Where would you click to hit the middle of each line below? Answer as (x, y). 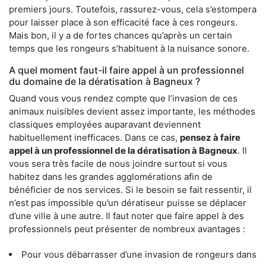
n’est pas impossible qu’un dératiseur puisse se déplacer (128, 202)
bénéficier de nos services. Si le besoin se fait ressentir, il (130, 189)
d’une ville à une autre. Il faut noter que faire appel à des (126, 216)
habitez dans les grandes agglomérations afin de (111, 176)
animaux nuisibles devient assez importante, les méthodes (132, 111)
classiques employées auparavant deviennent (105, 124)
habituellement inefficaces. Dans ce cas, (94, 137)
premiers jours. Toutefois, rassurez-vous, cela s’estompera (133, 9)
